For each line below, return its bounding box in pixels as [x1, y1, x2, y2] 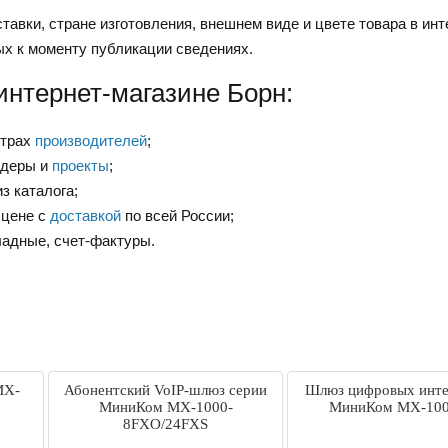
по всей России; [121, 207, 234, 225]
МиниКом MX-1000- [98, 399, 233, 416]
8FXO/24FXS [123, 416, 208, 433]
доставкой [50, 207, 121, 225]
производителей [35, 132, 147, 150]
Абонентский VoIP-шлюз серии [64, 382, 267, 399]
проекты [52, 157, 109, 175]
